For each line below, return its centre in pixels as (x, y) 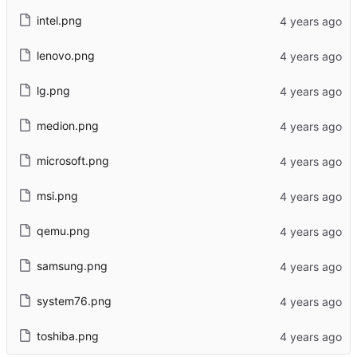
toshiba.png (67, 336)
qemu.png (63, 231)
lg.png (53, 91)
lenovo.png (65, 56)
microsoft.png (73, 161)
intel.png (59, 21)
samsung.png (72, 266)
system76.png (74, 301)
